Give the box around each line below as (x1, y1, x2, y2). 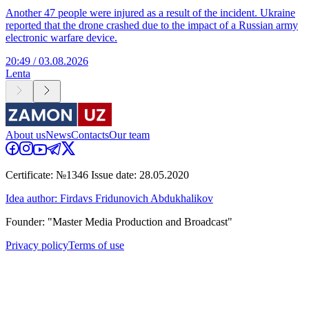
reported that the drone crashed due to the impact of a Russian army (6, 19, 298, 32)
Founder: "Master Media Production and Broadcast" (6, 216, 232, 228)
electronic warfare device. (6, 32, 117, 44)
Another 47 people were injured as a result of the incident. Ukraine (6, 7, 295, 19)
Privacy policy (6, 239, 68, 252)
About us (6, 129, 46, 141)
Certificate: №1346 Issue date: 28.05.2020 (6, 169, 189, 181)
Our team (109, 129, 150, 141)
